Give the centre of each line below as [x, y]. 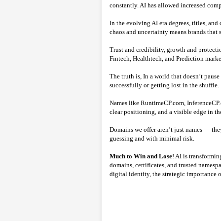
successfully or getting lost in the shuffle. [164, 85]
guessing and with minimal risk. [152, 138]
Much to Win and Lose [141, 156]
